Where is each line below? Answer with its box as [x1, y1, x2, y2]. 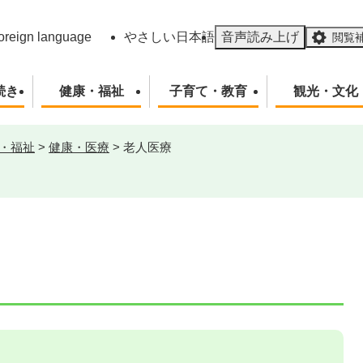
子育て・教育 [169, 84, 248, 98]
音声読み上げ [221, 30, 300, 44]
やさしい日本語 [124, 30, 216, 44]
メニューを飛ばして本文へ [113, 5, 250, 18]
